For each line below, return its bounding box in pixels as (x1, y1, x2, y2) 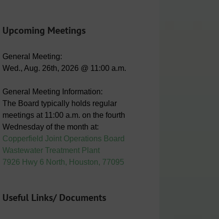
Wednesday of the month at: (2, 122, 99, 131)
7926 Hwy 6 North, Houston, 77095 (2, 157, 124, 166)
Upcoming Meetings (2, 23, 86, 37)
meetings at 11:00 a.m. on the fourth (2, 110, 125, 119)
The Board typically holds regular (2, 99, 117, 108)
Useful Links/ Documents (2, 191, 106, 204)
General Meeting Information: (2, 87, 103, 96)
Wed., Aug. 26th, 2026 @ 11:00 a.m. (2, 64, 126, 72)
